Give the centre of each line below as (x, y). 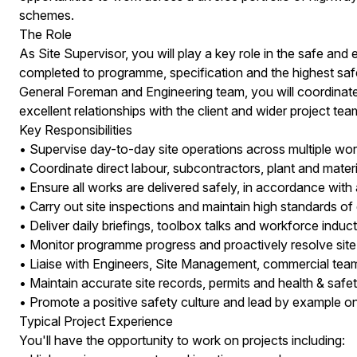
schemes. (46, 15)
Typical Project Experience (96, 321)
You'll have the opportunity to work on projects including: (182, 340)
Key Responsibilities (75, 130)
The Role (45, 34)
